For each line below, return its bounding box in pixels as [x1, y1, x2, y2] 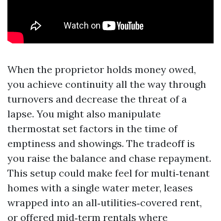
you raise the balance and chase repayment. [7, 152, 211, 164]
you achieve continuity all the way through [7, 78, 206, 90]
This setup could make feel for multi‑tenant [7, 167, 210, 179]
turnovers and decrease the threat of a [7, 93, 187, 105]
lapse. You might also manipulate [7, 108, 161, 120]
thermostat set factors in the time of [7, 122, 178, 135]
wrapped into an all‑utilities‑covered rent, [7, 196, 202, 209]
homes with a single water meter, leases [7, 182, 193, 194]
